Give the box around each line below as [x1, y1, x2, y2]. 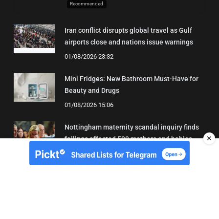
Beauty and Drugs [65, 87, 119, 95]
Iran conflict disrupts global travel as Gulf [65, 26, 192, 35]
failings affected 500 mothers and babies [65, 135, 192, 143]
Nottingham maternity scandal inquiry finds [65, 123, 199, 131]
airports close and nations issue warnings [65, 38, 193, 46]
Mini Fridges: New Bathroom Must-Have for [65, 75, 198, 83]
